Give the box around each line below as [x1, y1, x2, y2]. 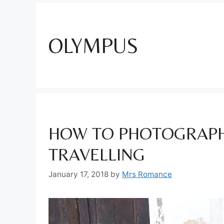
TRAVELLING [48, 144, 145, 164]
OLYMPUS [48, 33, 138, 57]
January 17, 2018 [48, 169, 108, 179]
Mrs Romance [122, 169, 172, 179]
